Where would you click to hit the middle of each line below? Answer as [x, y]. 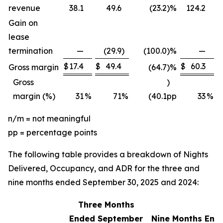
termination [31, 51]
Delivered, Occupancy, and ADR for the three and [104, 168]
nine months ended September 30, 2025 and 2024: [103, 182]
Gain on [23, 23]
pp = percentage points [53, 132]
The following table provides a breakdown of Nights [108, 154]
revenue [24, 8]
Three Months [106, 204]
